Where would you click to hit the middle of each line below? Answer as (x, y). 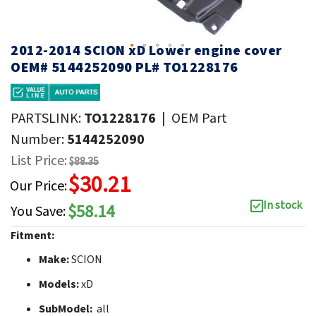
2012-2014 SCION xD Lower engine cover (146, 50)
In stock (282, 205)
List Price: (39, 160)
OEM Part (199, 118)
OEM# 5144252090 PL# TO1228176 (124, 67)
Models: (60, 284)
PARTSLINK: (47, 118)
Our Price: (38, 186)
